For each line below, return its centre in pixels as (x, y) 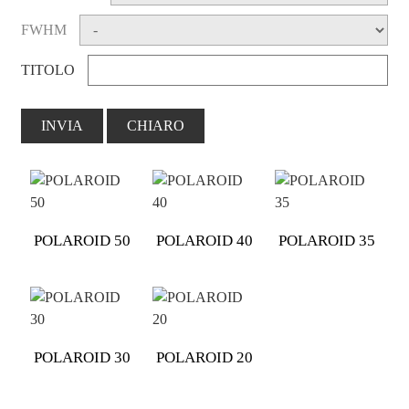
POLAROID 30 (82, 357)
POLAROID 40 (204, 241)
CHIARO (155, 126)
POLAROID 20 (204, 357)
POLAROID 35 (326, 241)
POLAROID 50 (82, 241)
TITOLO (47, 70)
